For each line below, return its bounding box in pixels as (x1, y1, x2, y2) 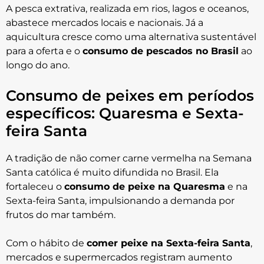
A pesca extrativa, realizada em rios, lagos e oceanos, (6, 3, 249, 14)
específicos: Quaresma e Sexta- (6, 104, 244, 122)
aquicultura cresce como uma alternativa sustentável (6, 31, 256, 42)
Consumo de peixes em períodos (6, 87, 254, 104)
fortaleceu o (6, 181, 64, 192)
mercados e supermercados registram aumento (6, 252, 232, 263)
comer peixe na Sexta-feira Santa (87, 237, 250, 249)
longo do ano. (6, 60, 70, 71)
